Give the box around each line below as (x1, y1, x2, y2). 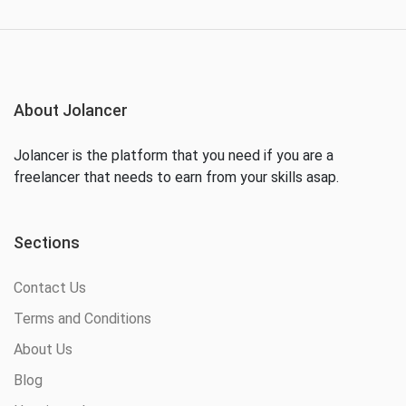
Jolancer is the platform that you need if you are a (14, 147, 333, 165)
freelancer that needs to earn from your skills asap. (14, 169, 339, 187)
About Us (14, 341, 72, 359)
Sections (14, 233, 80, 253)
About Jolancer (14, 101, 128, 121)
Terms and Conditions (14, 310, 151, 328)
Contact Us (14, 279, 86, 297)
